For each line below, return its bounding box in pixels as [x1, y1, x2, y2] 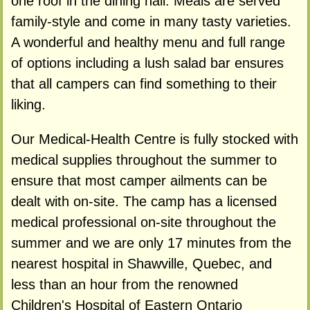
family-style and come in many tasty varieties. [10, 14, 291, 30]
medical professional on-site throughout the [10, 215, 276, 230]
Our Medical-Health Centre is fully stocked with [10, 131, 298, 147]
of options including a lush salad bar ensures [10, 55, 284, 71]
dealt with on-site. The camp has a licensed [10, 194, 277, 210]
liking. [10, 97, 46, 113]
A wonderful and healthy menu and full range [10, 35, 285, 51]
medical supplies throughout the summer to [10, 152, 277, 168]
